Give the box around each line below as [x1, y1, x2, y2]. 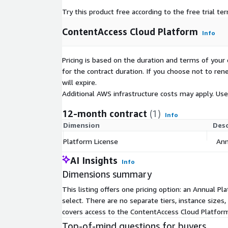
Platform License [63, 137, 118, 146]
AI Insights [70, 155, 118, 166]
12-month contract [62, 108, 147, 120]
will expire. [62, 78, 97, 87]
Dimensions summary [62, 168, 152, 180]
